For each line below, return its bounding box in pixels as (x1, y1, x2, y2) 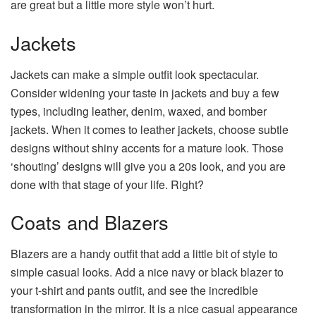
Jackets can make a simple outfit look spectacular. (11, 66, 259, 83)
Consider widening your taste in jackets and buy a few (11, 84, 279, 101)
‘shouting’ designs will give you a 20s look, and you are (11, 157, 286, 174)
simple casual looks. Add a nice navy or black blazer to (11, 263, 284, 280)
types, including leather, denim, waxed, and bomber (11, 102, 267, 119)
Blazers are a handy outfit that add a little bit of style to (11, 245, 278, 262)
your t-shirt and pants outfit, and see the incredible (11, 281, 258, 298)
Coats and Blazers (11, 208, 169, 236)
